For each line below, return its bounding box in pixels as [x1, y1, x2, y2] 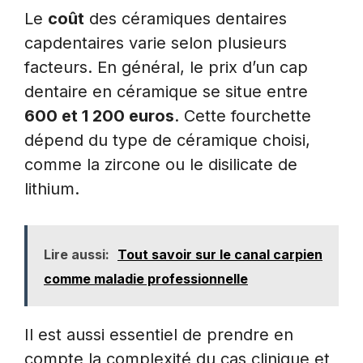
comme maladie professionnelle [44, 270, 248, 287]
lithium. [24, 178, 79, 199]
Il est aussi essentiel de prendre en [24, 324, 293, 344]
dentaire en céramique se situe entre [24, 81, 308, 101]
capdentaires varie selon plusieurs [24, 32, 287, 53]
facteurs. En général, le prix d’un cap [24, 57, 308, 77]
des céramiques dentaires [84, 8, 287, 28]
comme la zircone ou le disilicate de [24, 154, 297, 174]
